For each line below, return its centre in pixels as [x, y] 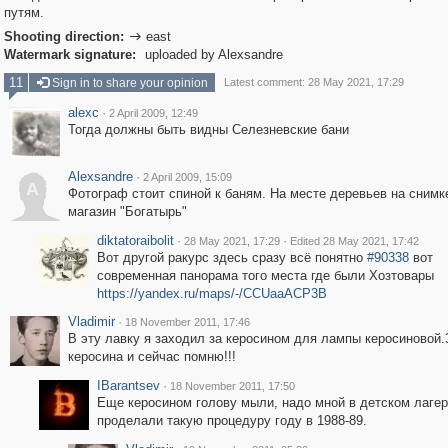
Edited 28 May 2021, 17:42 [354, 241]
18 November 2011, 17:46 [187, 322]
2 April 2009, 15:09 [187, 177]
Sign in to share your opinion [128, 83]
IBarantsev [128, 385]
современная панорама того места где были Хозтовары [265, 275]
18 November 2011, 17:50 [232, 386]
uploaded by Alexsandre [211, 54]
